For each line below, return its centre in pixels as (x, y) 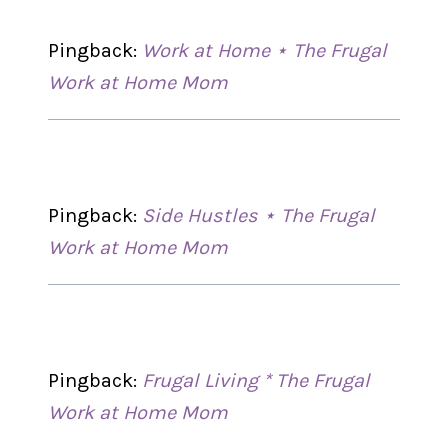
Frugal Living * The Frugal (256, 380)
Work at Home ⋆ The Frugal (265, 50)
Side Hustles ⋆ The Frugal (259, 215)
